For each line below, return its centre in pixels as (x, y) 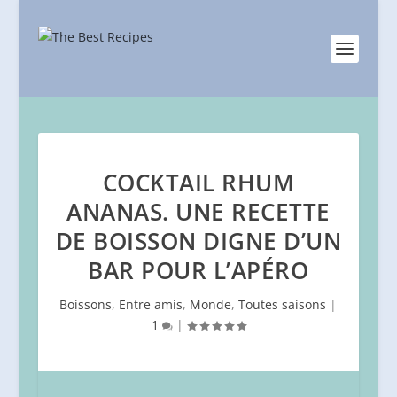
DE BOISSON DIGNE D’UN (198, 241)
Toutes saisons (283, 304)
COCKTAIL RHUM (198, 183)
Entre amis (151, 304)
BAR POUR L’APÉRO (198, 270)
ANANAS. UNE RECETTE (198, 212)
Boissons (86, 304)
